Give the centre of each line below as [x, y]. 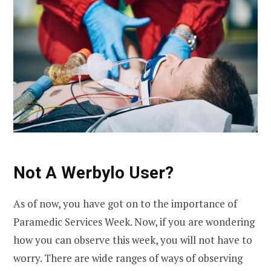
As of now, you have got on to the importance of [125, 203]
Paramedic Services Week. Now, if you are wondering [134, 221]
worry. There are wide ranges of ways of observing [128, 258]
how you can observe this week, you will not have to [133, 240]
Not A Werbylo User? [93, 173]
